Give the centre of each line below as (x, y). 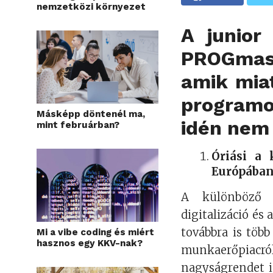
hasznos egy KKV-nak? (90, 243)
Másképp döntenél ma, (91, 114)
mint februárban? (78, 125)
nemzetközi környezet (91, 7)
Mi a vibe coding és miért (95, 232)
